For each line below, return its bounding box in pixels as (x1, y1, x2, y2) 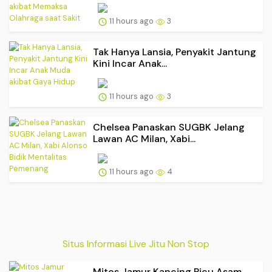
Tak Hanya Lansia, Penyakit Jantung (93, 46, 256, 59)
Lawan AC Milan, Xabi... (93, 132, 195, 146)
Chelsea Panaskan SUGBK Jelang (93, 121, 245, 134)
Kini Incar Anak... (93, 57, 167, 70)
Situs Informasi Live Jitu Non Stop (63, 237, 209, 250)
